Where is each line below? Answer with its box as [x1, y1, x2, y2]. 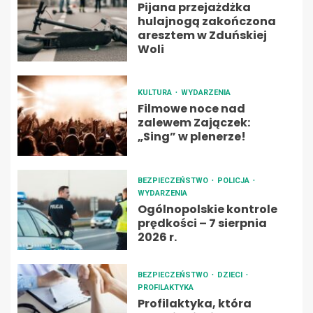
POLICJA [217, 176, 252, 186]
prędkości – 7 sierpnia [137, 215, 267, 232]
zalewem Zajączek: [137, 115, 250, 131]
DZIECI [217, 270, 245, 280]
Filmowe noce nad [137, 101, 245, 117]
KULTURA [137, 88, 174, 98]
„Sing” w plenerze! [137, 129, 246, 145]
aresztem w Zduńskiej [137, 27, 267, 44]
